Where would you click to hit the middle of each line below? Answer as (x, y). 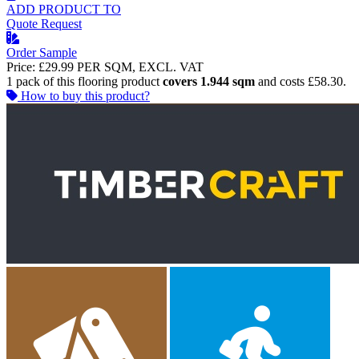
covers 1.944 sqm (209, 82)
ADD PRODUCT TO (64, 10)
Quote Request (44, 24)
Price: (21, 67)
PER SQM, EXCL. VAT (140, 67)
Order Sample (42, 53)
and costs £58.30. (301, 82)
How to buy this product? (85, 96)
